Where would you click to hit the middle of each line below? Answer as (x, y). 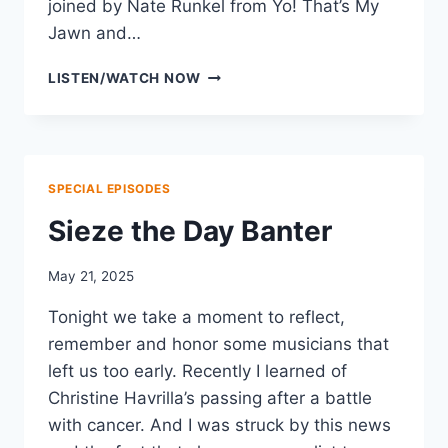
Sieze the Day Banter (190, 231)
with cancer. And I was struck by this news (219, 424)
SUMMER (231, 73)
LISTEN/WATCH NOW (124, 78)
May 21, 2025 (91, 275)
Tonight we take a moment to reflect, (196, 316)
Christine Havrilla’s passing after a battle (210, 397)
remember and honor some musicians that (218, 343)
